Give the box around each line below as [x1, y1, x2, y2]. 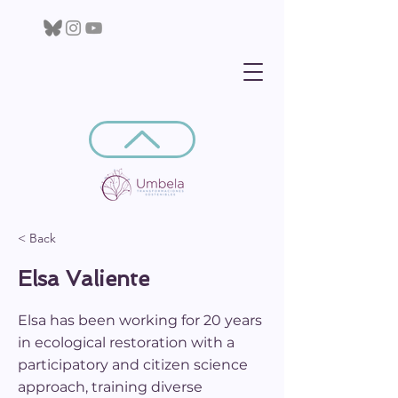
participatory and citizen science [18, 356, 248, 373]
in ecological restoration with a [18, 334, 235, 351]
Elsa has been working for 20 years [18, 312, 262, 329]
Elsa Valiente [18, 266, 149, 291]
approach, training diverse [18, 378, 203, 395]
